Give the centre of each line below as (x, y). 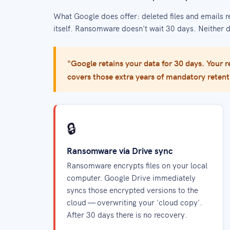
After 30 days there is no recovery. (127, 214)
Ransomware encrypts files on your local (137, 165)
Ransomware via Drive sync (120, 150)
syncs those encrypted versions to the (132, 190)
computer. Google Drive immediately (131, 177)
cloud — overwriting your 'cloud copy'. (135, 202)
